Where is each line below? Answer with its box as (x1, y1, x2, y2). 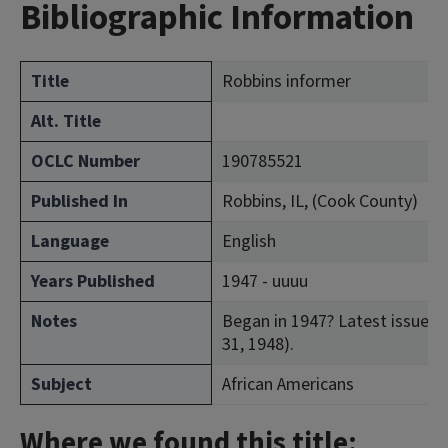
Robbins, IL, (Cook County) (222, 189, 418, 214)
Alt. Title (31, 109, 101, 134)
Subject (31, 372, 92, 397)
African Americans (222, 372, 354, 397)
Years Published (31, 269, 155, 294)
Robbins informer (222, 69, 351, 94)
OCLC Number (31, 149, 140, 174)
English (222, 229, 276, 254)
